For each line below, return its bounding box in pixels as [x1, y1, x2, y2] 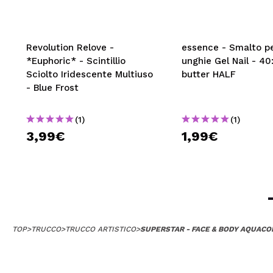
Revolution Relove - [26, 41, 114, 53]
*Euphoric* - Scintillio [26, 55, 126, 66]
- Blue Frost [26, 82, 79, 93]
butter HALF [182, 68, 236, 80]
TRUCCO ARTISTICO [65, 224, 136, 233]
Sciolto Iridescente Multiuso [26, 68, 153, 80]
